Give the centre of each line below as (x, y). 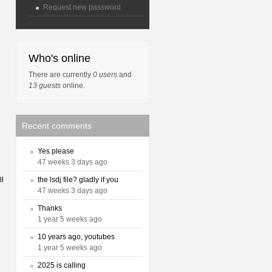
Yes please (56, 151)
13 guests (45, 86)
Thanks (50, 208)
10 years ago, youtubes (76, 237)
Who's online (59, 58)
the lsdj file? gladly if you (78, 180)
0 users (105, 75)
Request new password (82, 7)
